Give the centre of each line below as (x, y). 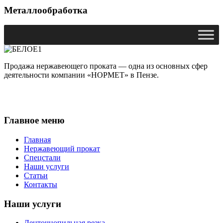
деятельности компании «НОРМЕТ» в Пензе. (81, 75)
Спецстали (42, 157)
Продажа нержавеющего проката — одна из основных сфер (106, 66)
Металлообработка (46, 10)
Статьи (36, 175)
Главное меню (34, 120)
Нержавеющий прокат (62, 148)
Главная (37, 139)
